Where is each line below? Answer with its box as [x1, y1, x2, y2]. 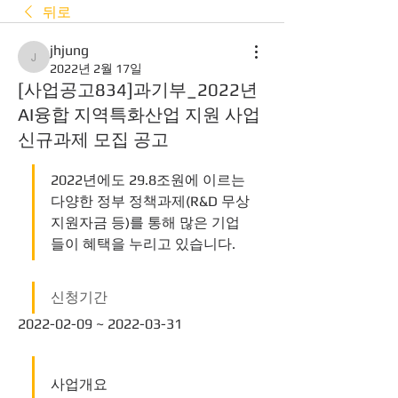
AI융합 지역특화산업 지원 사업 [18, 104, 260, 124]
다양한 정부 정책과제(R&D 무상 [51, 193, 250, 210]
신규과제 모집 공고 [18, 129, 169, 149]
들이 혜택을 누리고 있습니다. [51, 235, 239, 252]
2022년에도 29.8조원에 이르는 [51, 171, 245, 188]
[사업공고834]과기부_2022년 [18, 79, 258, 99]
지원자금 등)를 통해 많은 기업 [51, 214, 240, 231]
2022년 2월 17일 [50, 61, 142, 76]
